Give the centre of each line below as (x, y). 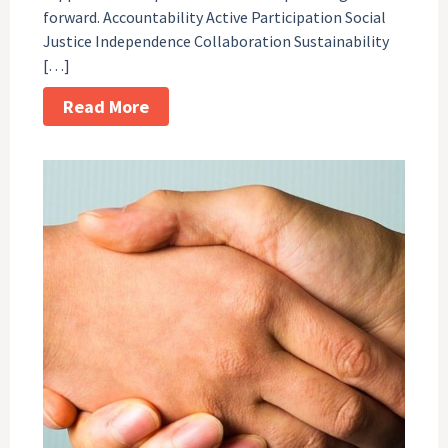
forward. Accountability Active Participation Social (215, 16)
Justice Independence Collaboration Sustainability (219, 40)
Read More (106, 106)
